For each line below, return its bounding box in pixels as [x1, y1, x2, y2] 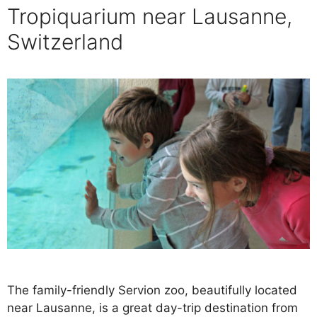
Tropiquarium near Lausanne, [7, 4, 292, 30]
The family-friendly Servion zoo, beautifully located [7, 282, 297, 297]
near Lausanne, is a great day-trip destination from [7, 300, 298, 315]
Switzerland [7, 29, 123, 55]
